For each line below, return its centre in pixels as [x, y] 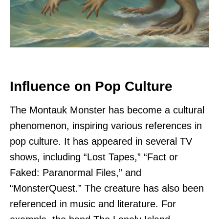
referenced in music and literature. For [93, 204]
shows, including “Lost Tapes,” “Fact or [94, 157]
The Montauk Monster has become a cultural [107, 110]
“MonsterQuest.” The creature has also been [107, 188]
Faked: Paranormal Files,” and [76, 172]
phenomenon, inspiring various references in [106, 125]
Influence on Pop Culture [91, 86]
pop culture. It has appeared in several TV [101, 141]
